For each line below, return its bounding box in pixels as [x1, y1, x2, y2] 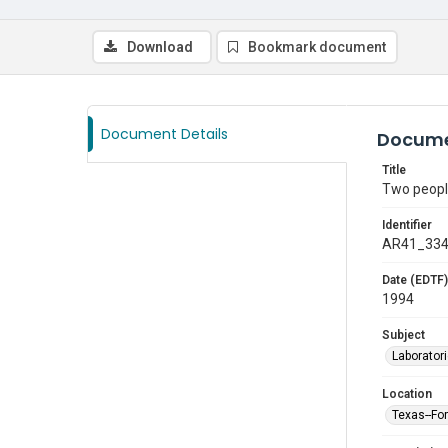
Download [127, 39, 193, 55]
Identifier [382, 218, 432, 232]
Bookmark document [248, 39, 386, 55]
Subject [382, 328, 425, 342]
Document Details [101, 124, 228, 144]
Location [382, 387, 432, 401]
